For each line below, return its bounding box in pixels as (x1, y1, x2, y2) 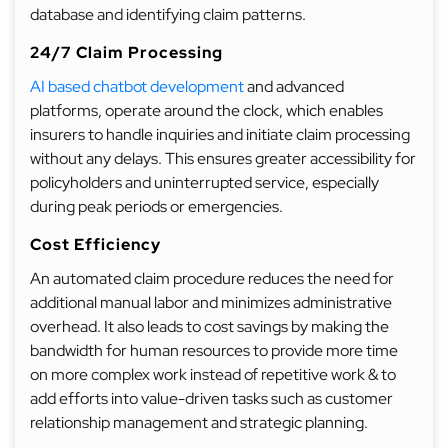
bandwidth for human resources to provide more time (30, 340, 398, 361)
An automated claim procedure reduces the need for (30, 268, 394, 289)
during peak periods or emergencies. (30, 196, 283, 217)
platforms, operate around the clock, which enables (30, 100, 383, 121)
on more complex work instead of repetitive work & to (30, 364, 396, 385)
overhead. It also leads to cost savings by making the (30, 316, 389, 337)
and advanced (244, 76, 344, 97)
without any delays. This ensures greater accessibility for (30, 148, 416, 169)
